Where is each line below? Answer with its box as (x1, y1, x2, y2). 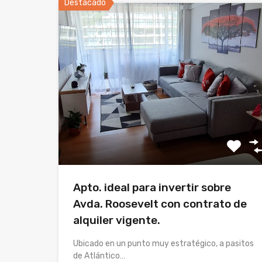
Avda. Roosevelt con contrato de (73, 197, 247, 211)
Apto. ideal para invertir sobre (73, 181, 231, 195)
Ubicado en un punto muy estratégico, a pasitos (73, 239, 254, 249)
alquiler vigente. (73, 213, 160, 227)
